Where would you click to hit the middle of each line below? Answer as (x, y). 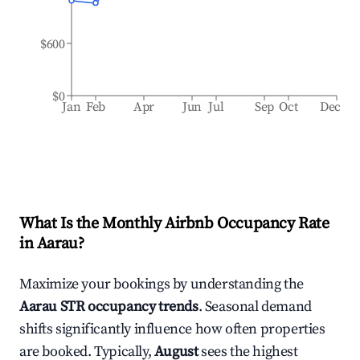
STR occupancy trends (128, 307)
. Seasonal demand (255, 307)
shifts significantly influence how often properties (172, 329)
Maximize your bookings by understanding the (162, 284)
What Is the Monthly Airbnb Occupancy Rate (174, 224)
